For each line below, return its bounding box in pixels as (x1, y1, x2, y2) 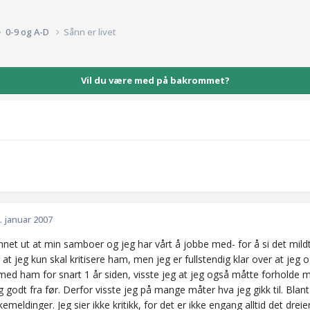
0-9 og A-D (6, 25, 51, 38)
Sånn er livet (64, 25, 116, 38)
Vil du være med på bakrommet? (80, 73, 230, 86)
